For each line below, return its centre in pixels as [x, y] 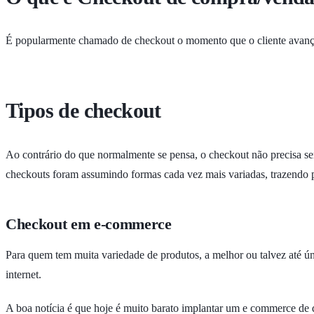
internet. [23, 275]
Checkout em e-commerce [89, 224]
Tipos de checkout [83, 111]
